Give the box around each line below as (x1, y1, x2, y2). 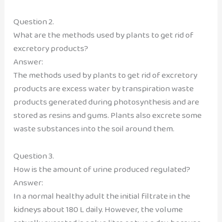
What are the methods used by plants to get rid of (13, 28, 193, 42)
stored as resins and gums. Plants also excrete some (13, 109, 202, 122)
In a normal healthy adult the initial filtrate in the (13, 189, 190, 203)
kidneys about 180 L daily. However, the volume (13, 202, 183, 216)
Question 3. (13, 149, 54, 163)
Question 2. (13, 15, 54, 29)
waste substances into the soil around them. (13, 122, 174, 136)
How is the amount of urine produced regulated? (13, 162, 190, 176)
